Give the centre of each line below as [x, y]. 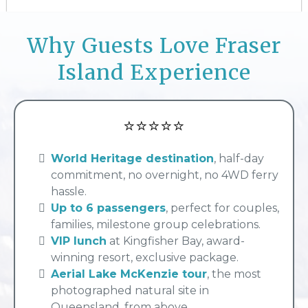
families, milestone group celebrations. [156, 225]
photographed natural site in [130, 291]
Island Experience [154, 73]
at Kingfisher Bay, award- [176, 241]
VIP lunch [79, 241]
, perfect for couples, [222, 208]
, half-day [239, 159]
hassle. [69, 192]
